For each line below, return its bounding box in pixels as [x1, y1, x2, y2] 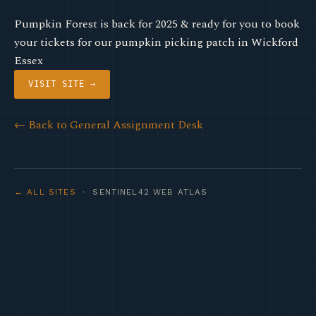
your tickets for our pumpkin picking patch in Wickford [14, 34, 298, 51]
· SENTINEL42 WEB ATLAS [75, 187, 208, 197]
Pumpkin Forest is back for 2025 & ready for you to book [14, 16, 300, 32]
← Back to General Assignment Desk [14, 116, 203, 133]
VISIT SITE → [28, 79, 96, 89]
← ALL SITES [14, 187, 76, 197]
